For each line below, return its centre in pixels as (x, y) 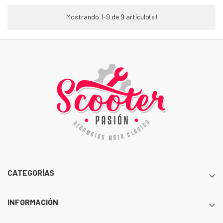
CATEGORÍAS (31, 172)
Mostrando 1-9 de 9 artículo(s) (111, 17)
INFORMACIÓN (33, 202)
